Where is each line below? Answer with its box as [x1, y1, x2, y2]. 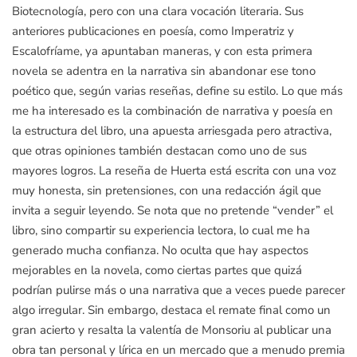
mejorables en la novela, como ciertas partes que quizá [12, 261, 302, 278]
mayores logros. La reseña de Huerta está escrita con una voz [12, 162, 336, 178]
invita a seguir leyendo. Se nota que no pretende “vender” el [12, 202, 333, 218]
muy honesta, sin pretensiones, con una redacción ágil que [12, 182, 321, 198]
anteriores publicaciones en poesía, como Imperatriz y [12, 22, 294, 39]
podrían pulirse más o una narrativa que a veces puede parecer [12, 281, 345, 298]
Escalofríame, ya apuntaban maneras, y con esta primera [12, 42, 312, 59]
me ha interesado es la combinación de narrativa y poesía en [12, 102, 333, 119]
